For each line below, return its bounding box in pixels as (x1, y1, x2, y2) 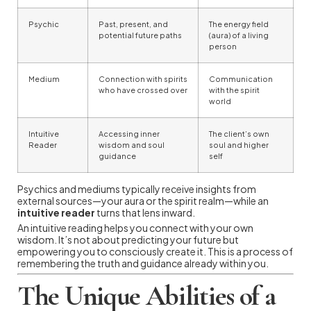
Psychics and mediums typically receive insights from (17, 182, 256, 195)
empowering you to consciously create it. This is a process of (17, 244, 293, 258)
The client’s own (209, 128, 269, 138)
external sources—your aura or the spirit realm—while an (17, 194, 269, 207)
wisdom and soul (99, 140, 165, 149)
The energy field (209, 19, 269, 28)
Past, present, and (99, 19, 168, 28)
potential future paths (99, 30, 182, 40)
